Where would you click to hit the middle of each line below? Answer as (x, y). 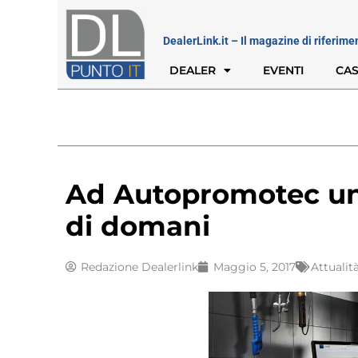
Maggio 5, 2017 (255, 267)
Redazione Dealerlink (139, 267)
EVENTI (283, 70)
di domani (138, 226)
